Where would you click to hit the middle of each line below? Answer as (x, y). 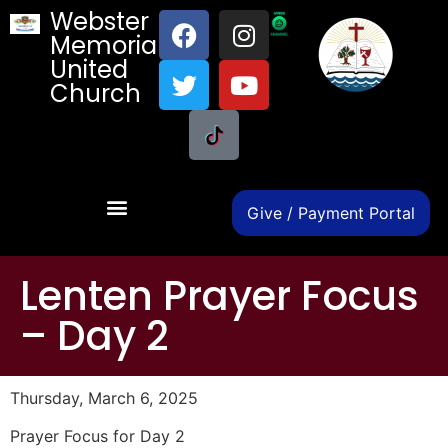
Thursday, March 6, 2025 (104, 398)
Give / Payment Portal (331, 213)
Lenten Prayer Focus (219, 296)
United (89, 69)
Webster (100, 21)
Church (96, 93)
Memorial (107, 45)
